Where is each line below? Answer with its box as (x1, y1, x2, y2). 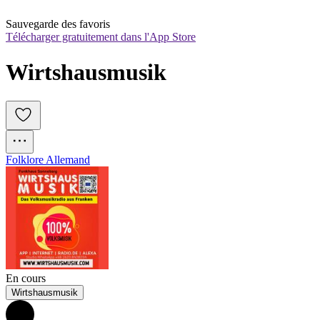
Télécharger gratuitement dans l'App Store (6, 31, 196, 44)
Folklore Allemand (6, 154, 90, 166)
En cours (6, 272, 46, 285)
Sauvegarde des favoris (6, 18, 110, 31)
